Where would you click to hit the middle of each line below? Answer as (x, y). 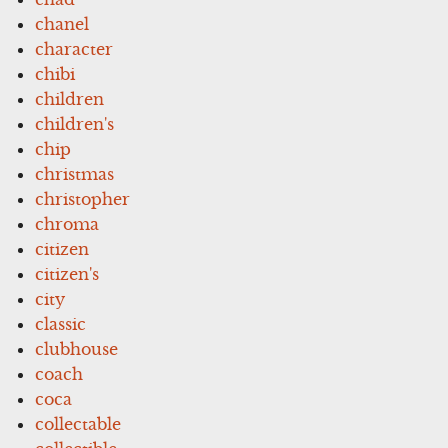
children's (75, 123)
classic (61, 323)
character (74, 48)
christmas (75, 173)
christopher (83, 198)
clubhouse (77, 348)
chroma (67, 223)
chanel (62, 23)
